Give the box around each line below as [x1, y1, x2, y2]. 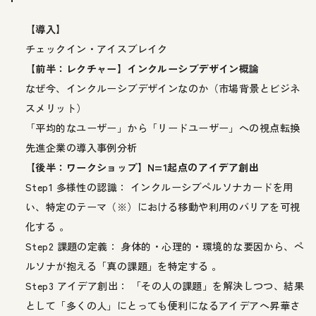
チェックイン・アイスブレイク [25, 41, 168, 56]
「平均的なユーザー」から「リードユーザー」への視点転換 [25, 120, 300, 135]
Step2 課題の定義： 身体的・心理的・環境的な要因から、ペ [25, 238, 305, 253]
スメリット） [25, 100, 87, 115]
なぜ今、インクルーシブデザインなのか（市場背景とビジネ [25, 80, 300, 95]
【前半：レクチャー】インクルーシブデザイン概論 [25, 61, 260, 75]
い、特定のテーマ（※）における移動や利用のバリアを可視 [25, 199, 300, 214]
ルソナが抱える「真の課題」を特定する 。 [25, 258, 222, 273]
